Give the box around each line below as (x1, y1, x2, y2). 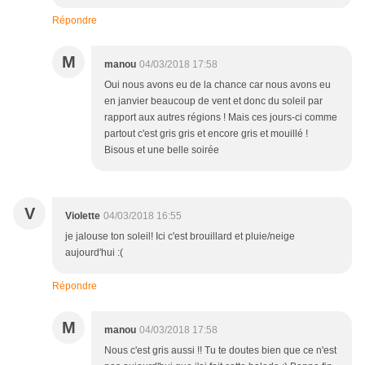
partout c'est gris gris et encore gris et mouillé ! (104, 128, 308, 140)
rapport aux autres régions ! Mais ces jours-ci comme (104, 112, 337, 124)
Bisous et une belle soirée (104, 144, 219, 156)
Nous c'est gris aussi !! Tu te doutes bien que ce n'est (104, 345, 336, 357)
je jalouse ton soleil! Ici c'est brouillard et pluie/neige (65, 231, 295, 243)
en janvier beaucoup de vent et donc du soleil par (104, 95, 323, 108)
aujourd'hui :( (65, 247, 123, 259)
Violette (65, 210, 100, 222)
